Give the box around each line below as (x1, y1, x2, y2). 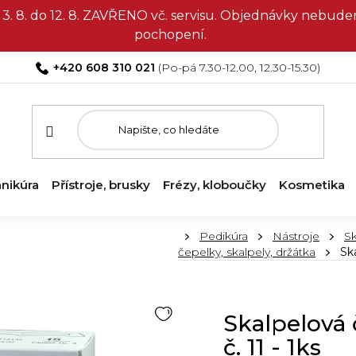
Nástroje (273, 229, 319, 243)
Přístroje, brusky (52, 176, 150, 192)
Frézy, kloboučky (163, 176, 266, 192)
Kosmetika (279, 176, 345, 192)
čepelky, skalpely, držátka (178, 244, 315, 259)
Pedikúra (199, 229, 248, 243)
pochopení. (133, 27, 207, 43)
